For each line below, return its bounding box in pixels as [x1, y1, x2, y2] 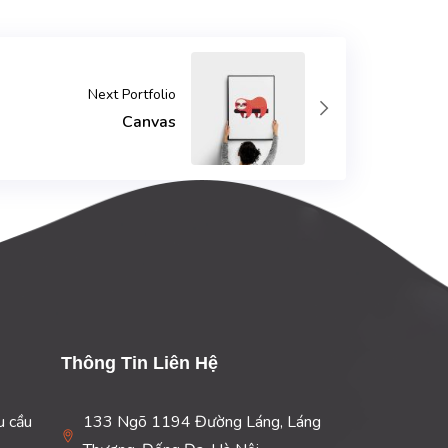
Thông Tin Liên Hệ [60, 353, 218, 374]
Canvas [122, 110, 177, 133]
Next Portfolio [88, 84, 177, 104]
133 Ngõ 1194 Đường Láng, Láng [83, 411, 322, 434]
